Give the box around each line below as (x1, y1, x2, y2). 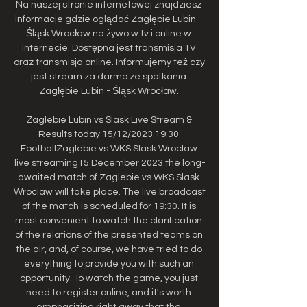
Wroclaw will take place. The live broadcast (14, 186, 206, 197)
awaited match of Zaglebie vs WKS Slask (18, 172, 199, 182)
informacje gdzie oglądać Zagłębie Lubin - (15, 14, 202, 24)
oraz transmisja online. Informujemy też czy (14, 57, 205, 67)
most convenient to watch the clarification (15, 215, 202, 225)
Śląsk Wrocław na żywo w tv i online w (26, 28, 191, 38)
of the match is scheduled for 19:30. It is (21, 201, 196, 211)
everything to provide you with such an (23, 258, 194, 269)
